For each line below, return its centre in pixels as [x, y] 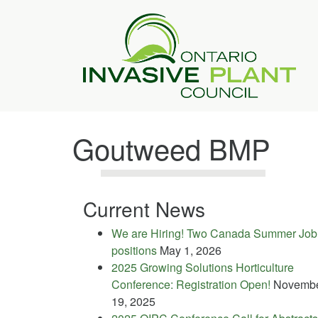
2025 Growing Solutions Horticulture [203, 267]
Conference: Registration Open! [191, 284]
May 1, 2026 [191, 250]
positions [134, 250]
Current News [144, 208]
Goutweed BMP [171, 148]
